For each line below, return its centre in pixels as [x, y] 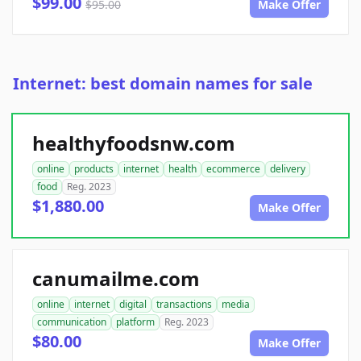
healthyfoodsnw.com [134, 143]
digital [133, 305]
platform [135, 322]
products [94, 169]
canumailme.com [116, 279]
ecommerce [233, 169]
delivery [288, 169]
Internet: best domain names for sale [163, 84]
